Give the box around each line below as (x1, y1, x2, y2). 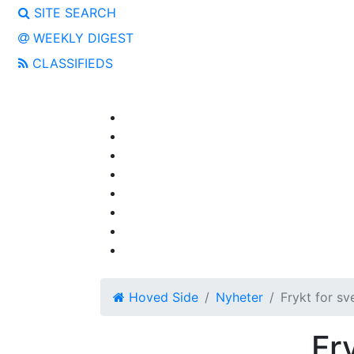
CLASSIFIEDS (28, 55, 113, 71)
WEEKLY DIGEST (29, 30, 134, 46)
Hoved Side (125, 289, 198, 305)
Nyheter (216, 289, 263, 305)
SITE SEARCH (30, 5, 116, 21)
